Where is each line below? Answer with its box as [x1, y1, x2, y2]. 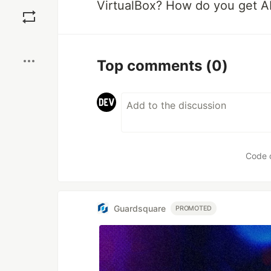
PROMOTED [175, 204, 212, 212]
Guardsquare [114, 203, 166, 214]
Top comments [97, 57, 206, 74]
